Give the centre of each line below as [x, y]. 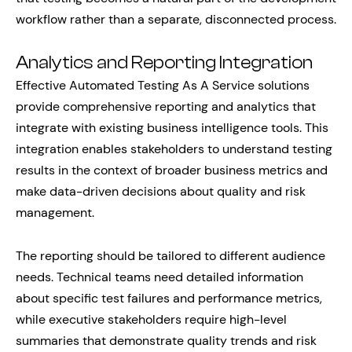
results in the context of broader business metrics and [172, 170]
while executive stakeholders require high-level [151, 319]
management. [55, 212]
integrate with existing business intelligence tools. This [172, 127]
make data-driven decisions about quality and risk [161, 191]
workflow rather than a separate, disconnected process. [176, 19]
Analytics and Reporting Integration [164, 62]
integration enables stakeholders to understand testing [174, 148]
